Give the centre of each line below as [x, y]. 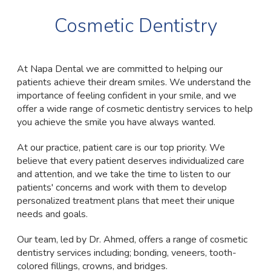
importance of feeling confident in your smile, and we [126, 95]
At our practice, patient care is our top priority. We [121, 147]
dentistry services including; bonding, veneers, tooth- [126, 253]
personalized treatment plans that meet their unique [126, 201]
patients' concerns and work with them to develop [122, 187]
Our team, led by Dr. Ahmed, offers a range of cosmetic [132, 239]
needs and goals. [52, 214]
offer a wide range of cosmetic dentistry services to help [135, 109]
